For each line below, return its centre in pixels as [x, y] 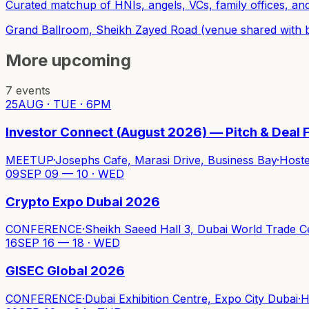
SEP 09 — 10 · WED [72, 173]
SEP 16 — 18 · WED [69, 243]
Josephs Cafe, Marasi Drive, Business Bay [166, 160]
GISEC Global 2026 [65, 271]
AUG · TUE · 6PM [64, 104]
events [33, 91]
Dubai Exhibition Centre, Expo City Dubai [191, 298]
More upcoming [68, 60]
